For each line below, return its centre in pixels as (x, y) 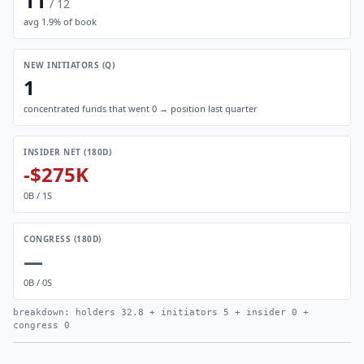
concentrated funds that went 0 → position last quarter (141, 108)
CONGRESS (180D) (63, 239)
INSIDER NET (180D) (67, 152)
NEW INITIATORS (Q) (69, 65)
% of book (75, 22)
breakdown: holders (67, 312)
